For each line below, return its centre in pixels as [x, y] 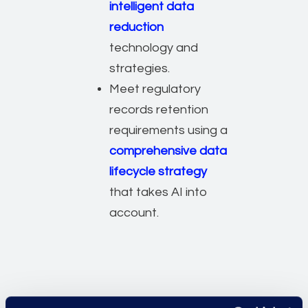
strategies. [140, 68]
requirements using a [169, 130]
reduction [137, 27]
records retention [159, 109]
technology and [154, 47]
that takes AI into [159, 192]
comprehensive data [168, 151]
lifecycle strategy [158, 171]
